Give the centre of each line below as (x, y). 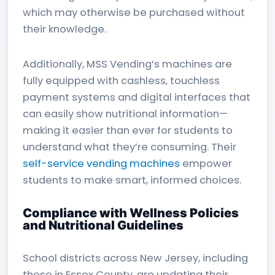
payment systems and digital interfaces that (137, 97)
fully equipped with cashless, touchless (121, 81)
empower (206, 164)
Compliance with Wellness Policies (131, 213)
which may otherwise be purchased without (134, 13)
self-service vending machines (101, 164)
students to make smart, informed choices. (132, 180)
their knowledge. (64, 29)
